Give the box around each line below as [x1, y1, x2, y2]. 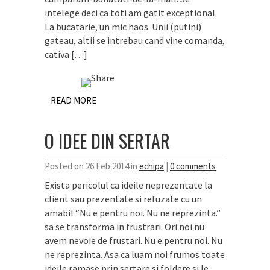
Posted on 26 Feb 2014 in [45, 160, 139, 172]
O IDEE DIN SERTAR [45, 127, 170, 154]
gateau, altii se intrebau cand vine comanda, [45, 34, 225, 46]
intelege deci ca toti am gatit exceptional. [45, 7, 217, 19]
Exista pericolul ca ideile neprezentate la [45, 179, 212, 191]
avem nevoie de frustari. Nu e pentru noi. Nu [45, 234, 222, 246]
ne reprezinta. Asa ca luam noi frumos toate [45, 248, 225, 260]
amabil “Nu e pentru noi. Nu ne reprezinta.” [45, 207, 221, 219]
